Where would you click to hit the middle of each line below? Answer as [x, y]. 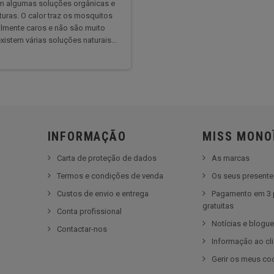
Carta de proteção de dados [106, 158]
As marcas [231, 158]
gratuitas [218, 206]
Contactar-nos [82, 229]
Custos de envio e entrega [102, 193]
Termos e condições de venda [110, 176]
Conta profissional [89, 211]
